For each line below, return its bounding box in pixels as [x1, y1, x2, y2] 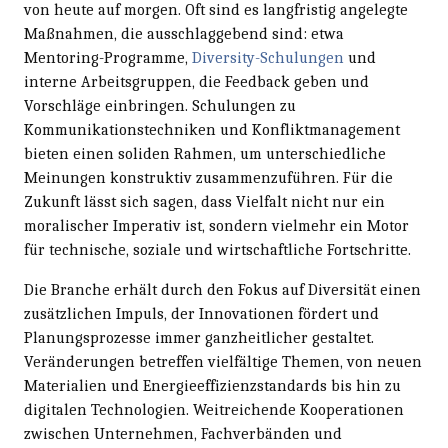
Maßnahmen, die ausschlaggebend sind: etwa [24, 24, 344, 43]
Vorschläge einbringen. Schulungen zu [24, 96, 296, 115]
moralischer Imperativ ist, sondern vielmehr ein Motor [24, 216, 409, 235]
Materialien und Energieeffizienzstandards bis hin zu [24, 376, 401, 395]
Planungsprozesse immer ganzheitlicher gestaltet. [24, 328, 374, 347]
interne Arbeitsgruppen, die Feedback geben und [24, 72, 369, 91]
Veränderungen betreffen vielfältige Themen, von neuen [24, 352, 422, 371]
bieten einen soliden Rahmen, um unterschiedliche [24, 144, 386, 163]
